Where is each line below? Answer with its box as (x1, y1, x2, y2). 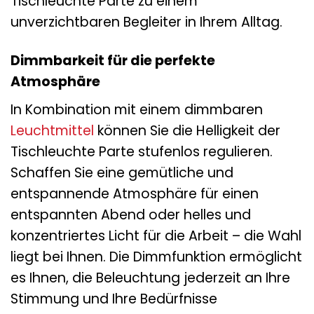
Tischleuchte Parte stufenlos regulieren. (11, 142, 273, 161)
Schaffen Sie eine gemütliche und (11, 163, 233, 182)
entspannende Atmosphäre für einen (11, 184, 259, 203)
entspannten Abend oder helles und (11, 205, 251, 224)
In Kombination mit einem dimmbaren (11, 100, 263, 119)
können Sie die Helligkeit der (94, 121, 280, 140)
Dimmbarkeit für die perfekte (11, 50, 215, 70)
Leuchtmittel (11, 121, 94, 140)
